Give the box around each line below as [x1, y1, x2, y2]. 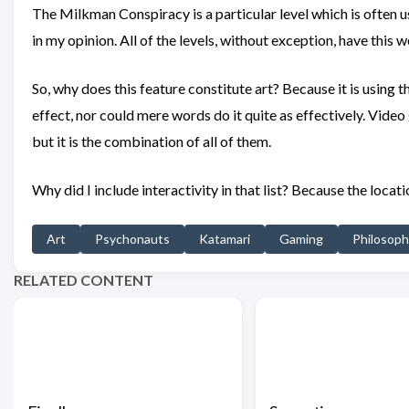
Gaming [279, 231, 323, 246]
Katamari [199, 231, 250, 246]
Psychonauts [95, 231, 170, 246]
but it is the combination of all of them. [32, 132, 271, 150]
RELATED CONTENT [14, 271, 153, 288]
